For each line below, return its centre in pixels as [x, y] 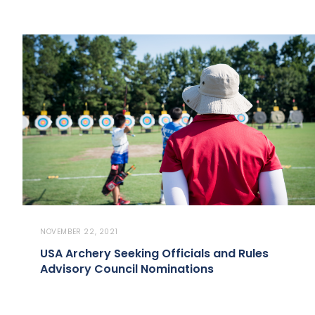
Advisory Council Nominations [127, 269]
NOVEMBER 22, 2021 [79, 232]
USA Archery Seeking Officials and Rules [154, 254]
